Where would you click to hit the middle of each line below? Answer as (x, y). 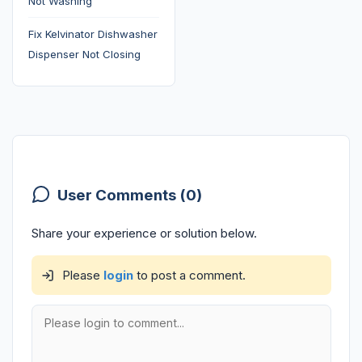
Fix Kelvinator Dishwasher (93, 34)
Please (81, 276)
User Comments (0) (129, 195)
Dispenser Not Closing (84, 55)
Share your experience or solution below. (144, 234)
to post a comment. (189, 276)
